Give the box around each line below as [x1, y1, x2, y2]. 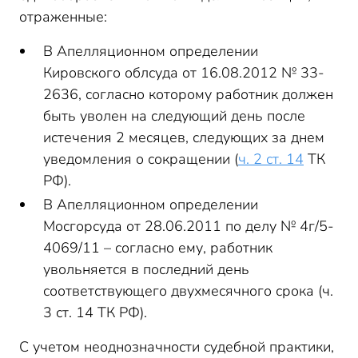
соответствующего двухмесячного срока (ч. [43, 281, 333, 300]
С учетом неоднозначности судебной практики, [19, 337, 334, 356]
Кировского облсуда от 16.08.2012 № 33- [43, 63, 324, 82]
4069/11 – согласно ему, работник [43, 238, 272, 257]
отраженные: [19, 7, 107, 26]
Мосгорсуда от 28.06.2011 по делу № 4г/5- [43, 217, 334, 236]
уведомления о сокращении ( [43, 149, 238, 169]
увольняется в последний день [43, 260, 249, 279]
